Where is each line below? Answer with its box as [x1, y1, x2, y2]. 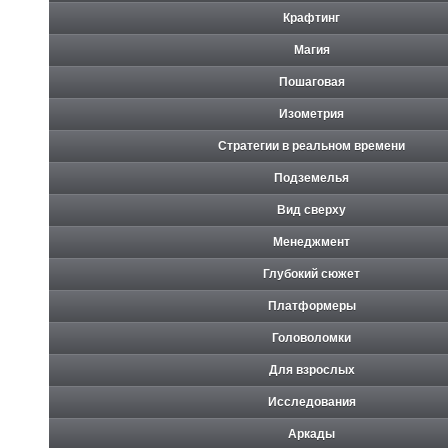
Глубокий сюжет [263, 266, 360, 281]
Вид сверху [277, 202, 346, 217]
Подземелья [274, 170, 349, 185]
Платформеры [267, 298, 356, 313]
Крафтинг [283, 10, 340, 25]
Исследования [267, 394, 356, 409]
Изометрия [279, 106, 344, 121]
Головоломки [272, 330, 351, 345]
